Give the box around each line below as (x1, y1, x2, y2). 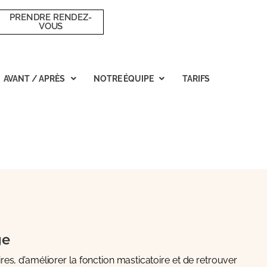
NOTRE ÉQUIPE (94, 74, 154, 83)
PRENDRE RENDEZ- (10, 12, 92, 23)
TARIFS (182, 74, 210, 83)
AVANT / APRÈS (3, 74, 65, 83)
